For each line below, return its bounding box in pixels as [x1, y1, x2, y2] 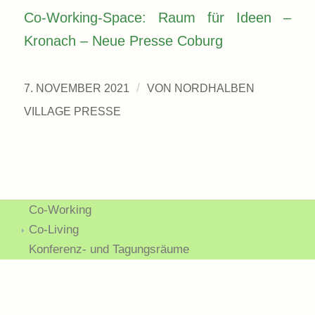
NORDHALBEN [174, 82, 255, 94]
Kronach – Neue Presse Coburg [23, 33, 223, 49]
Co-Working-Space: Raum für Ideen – [23, 10, 292, 26]
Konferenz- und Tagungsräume [28, 242, 189, 256]
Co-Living [28, 222, 79, 236]
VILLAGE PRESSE [23, 105, 121, 117]
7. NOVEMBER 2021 [23, 82, 129, 94]
